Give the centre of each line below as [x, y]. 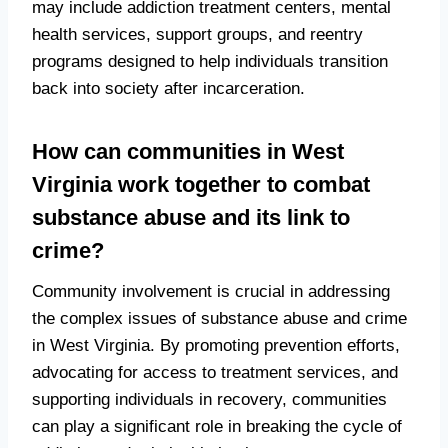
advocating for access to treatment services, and [215, 373]
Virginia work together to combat [201, 185]
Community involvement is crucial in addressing [211, 292]
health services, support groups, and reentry [197, 35]
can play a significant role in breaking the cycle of [217, 427]
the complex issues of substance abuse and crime [219, 319]
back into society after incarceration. [168, 89]
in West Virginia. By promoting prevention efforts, [216, 346]
